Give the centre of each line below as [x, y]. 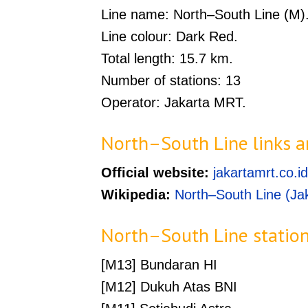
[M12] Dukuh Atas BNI [169, 287]
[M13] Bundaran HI [159, 265]
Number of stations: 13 [171, 80]
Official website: [155, 173]
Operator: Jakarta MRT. [174, 102]
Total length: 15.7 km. [167, 58]
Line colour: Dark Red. [169, 36]
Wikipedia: [136, 195]
